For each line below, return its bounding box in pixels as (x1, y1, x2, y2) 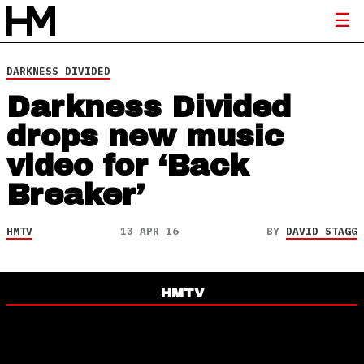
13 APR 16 (120, 224, 179, 238)
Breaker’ (6, 179, 145, 211)
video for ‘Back (6, 149, 249, 182)
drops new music (6, 120, 284, 153)
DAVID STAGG (286, 224, 357, 238)
